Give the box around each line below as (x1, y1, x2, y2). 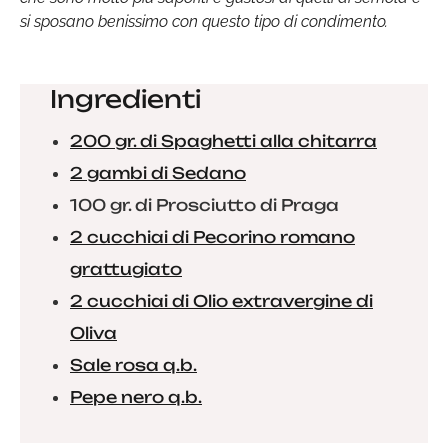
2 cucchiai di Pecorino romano (70, 227, 355, 247)
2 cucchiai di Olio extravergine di (70, 291, 373, 311)
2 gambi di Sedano (70, 163, 246, 183)
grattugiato (70, 259, 182, 279)
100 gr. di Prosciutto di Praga (70, 195, 339, 215)
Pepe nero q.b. (70, 387, 202, 407)
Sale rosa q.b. (70, 355, 197, 375)
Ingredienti (50, 84, 201, 114)
